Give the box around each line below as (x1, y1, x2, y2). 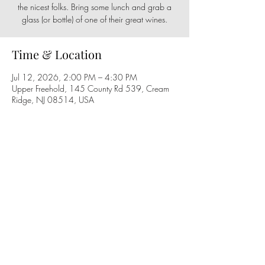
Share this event (12, 157, 98, 173)
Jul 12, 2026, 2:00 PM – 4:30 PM (12, 72, 137, 83)
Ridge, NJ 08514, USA (12, 94, 94, 105)
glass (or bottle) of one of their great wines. (22, 14, 167, 25)
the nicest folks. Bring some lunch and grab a (18, 1, 172, 12)
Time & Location (12, 46, 102, 62)
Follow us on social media (8, 225, 176, 244)
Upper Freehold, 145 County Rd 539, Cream (12, 83, 169, 94)
